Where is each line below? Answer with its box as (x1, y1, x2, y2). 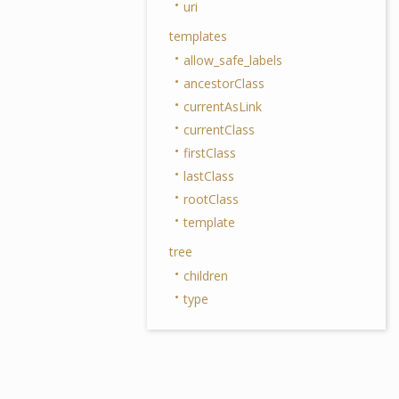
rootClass (183, 191, 239, 208)
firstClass (183, 144, 236, 161)
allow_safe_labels (183, 52, 282, 69)
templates (169, 28, 227, 45)
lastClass (183, 167, 234, 184)
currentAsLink (183, 98, 262, 115)
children (183, 267, 228, 284)
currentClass (183, 121, 255, 138)
